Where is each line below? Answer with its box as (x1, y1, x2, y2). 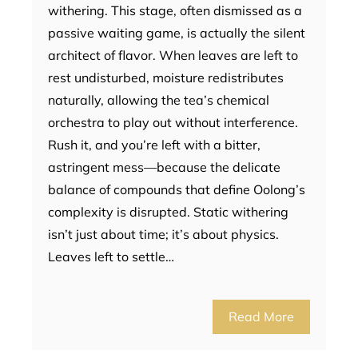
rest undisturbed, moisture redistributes (48, 69, 284, 86)
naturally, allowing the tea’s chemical (48, 91, 269, 108)
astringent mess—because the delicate (48, 158, 280, 175)
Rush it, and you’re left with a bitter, (48, 136, 261, 153)
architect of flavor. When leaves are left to (48, 46, 298, 63)
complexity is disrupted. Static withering (48, 203, 288, 220)
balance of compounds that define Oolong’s (48, 181, 305, 197)
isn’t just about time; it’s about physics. (48, 225, 279, 242)
